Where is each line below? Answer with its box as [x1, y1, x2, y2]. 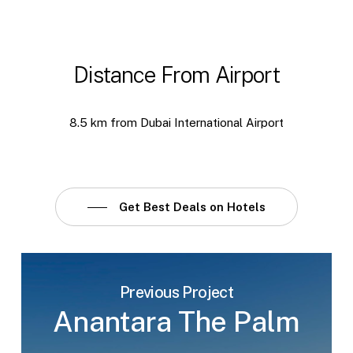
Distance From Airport [73, 62, 280, 88]
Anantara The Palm [53, 305, 300, 339]
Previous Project [119, 283, 234, 303]
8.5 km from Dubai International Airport [69, 116, 284, 130]
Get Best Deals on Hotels [118, 200, 266, 214]
